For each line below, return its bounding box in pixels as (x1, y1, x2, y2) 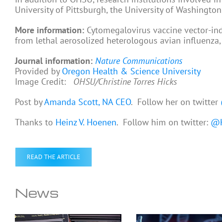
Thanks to (15, 116, 55, 128)
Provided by (15, 65, 62, 77)
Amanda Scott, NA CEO (44, 96, 131, 108)
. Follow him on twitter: (116, 116, 211, 128)
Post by (15, 96, 44, 108)
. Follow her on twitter (131, 96, 221, 108)
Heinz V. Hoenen (55, 116, 116, 128)
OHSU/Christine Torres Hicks (73, 76, 177, 88)
